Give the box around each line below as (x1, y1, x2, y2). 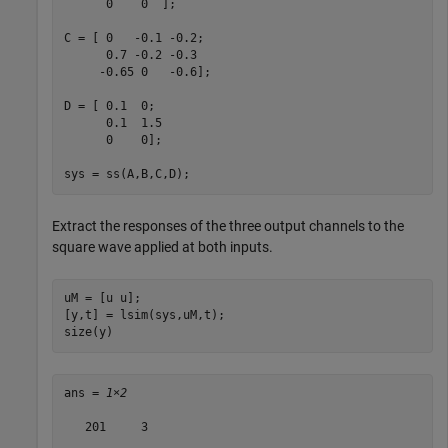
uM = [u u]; (63, 291, 141, 306)
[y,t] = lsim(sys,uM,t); (63, 308, 225, 323)
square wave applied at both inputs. (52, 238, 273, 255)
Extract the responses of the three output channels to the (52, 217, 404, 234)
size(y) (63, 325, 113, 340)
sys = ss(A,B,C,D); (63, 167, 190, 182)
